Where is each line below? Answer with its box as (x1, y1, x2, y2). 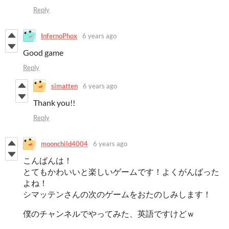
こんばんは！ (23, 155, 72, 166)
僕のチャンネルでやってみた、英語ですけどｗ (23, 209, 195, 219)
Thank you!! (33, 98, 75, 108)
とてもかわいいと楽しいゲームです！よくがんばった (23, 167, 219, 177)
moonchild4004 (41, 139, 88, 148)
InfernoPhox (41, 31, 77, 40)
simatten (51, 81, 78, 90)
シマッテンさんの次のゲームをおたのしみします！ (23, 189, 211, 199)
